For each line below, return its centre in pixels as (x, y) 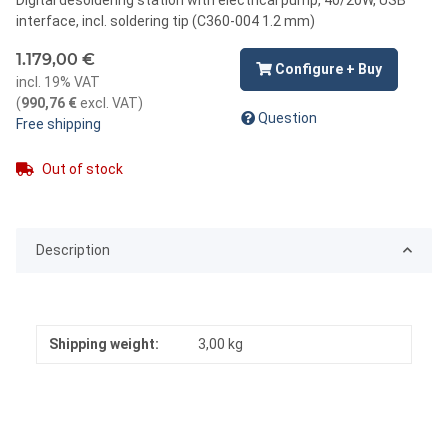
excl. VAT (107, 102)
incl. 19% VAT (58, 81)
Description (73, 249)
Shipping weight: (104, 343)
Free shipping (58, 123)
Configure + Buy (328, 68)
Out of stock (82, 168)
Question (287, 117)
